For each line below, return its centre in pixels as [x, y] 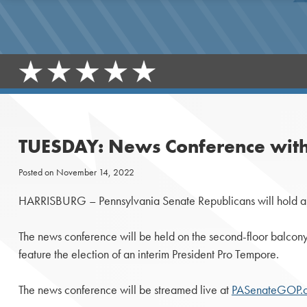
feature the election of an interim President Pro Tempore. [148, 255]
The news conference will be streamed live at [125, 290]
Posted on [37, 172]
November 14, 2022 [95, 172]
